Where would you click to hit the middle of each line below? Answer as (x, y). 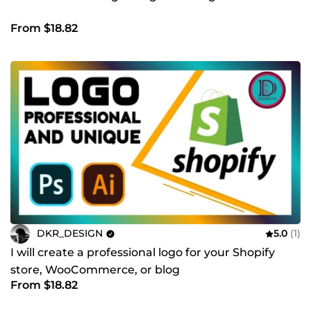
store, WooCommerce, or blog (95, 269)
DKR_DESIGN (70, 234)
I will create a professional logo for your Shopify (143, 252)
